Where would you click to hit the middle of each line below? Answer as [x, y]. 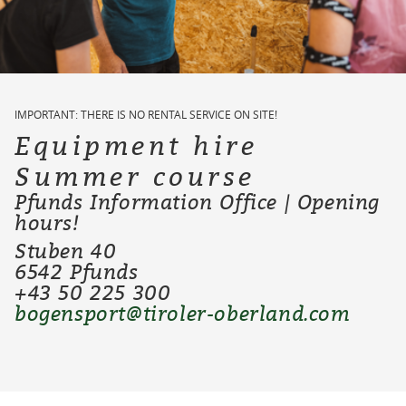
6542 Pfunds [80, 271]
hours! [47, 222]
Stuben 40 [66, 250]
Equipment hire [136, 144]
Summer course [135, 175]
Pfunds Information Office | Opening [198, 201]
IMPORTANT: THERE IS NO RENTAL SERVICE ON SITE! [146, 114]
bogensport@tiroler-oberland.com [183, 312]
